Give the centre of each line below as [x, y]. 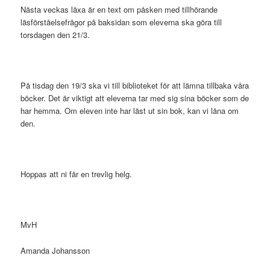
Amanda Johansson [55, 250]
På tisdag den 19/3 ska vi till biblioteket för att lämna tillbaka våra [135, 85]
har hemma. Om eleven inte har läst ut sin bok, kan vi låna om [130, 110]
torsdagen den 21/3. [55, 34]
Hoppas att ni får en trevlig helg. [77, 174]
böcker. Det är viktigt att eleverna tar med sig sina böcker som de [135, 98]
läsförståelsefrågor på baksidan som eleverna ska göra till [121, 22]
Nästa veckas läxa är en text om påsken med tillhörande [119, 9]
